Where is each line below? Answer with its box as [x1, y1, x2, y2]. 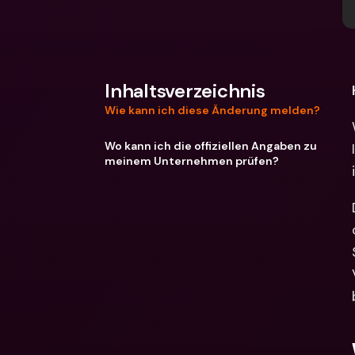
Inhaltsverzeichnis [105, 78, 265, 103]
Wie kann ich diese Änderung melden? [105, 103, 320, 117]
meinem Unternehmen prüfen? [105, 153, 279, 168]
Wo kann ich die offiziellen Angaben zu [105, 138, 317, 153]
